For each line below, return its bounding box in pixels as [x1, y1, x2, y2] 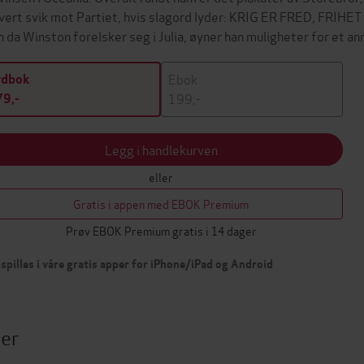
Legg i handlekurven [104, 140, 218, 158]
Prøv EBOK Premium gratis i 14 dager [65, 222, 257, 239]
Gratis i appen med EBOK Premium [73, 195, 249, 212]
